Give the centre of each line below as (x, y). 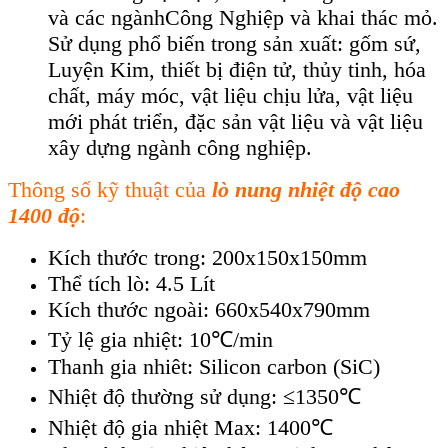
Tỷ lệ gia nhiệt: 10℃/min (160, 340)
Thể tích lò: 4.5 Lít (131, 284)
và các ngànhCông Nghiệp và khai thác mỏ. (243, 18)
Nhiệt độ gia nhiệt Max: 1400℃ (190, 428)
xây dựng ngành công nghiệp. (180, 148)
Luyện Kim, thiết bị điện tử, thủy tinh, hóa (237, 70)
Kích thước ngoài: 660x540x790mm (209, 310)
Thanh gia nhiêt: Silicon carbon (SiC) (214, 367)
